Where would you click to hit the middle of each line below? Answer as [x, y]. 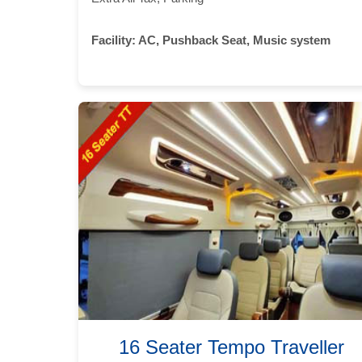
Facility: [114, 40]
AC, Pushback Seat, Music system [233, 40]
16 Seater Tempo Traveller [231, 347]
